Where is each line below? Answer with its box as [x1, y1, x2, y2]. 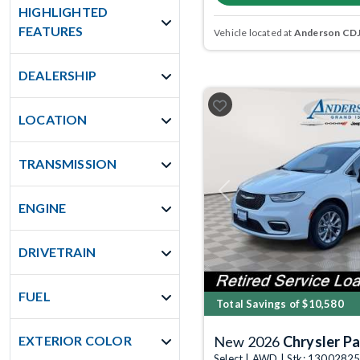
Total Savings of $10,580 [216, 297, 344, 311]
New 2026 [214, 333, 283, 351]
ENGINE [18, 200, 67, 215]
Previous [223, 190, 262, 202]
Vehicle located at [214, 27, 294, 39]
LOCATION [18, 112, 88, 127]
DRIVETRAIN [18, 244, 96, 260]
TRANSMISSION [18, 156, 117, 171]
